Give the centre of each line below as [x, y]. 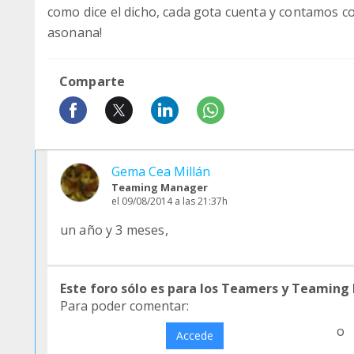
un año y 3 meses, [114, 230]
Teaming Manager [160, 187]
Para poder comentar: [124, 306]
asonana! [75, 32]
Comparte [92, 81]
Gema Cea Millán [161, 171]
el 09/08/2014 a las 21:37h [169, 201]
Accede [194, 335]
